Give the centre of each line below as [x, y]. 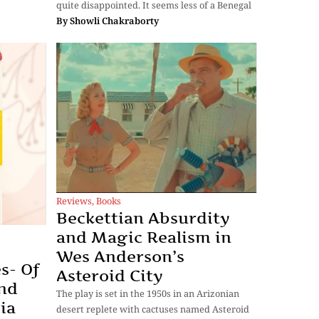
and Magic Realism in [144, 237]
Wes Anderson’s [120, 256]
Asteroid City [110, 275]
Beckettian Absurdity [143, 218]
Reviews [74, 200]
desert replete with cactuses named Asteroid [153, 309]
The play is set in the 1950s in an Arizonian [148, 293]
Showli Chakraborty [114, 21]
